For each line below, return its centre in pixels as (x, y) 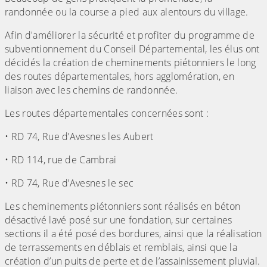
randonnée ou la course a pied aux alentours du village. (127, 12)
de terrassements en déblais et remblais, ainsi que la (121, 248)
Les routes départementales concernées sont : (107, 114)
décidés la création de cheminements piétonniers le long (131, 63)
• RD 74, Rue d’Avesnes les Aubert (79, 137)
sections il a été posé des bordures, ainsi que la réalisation (133, 234)
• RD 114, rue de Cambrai (61, 160)
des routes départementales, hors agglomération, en (120, 77)
